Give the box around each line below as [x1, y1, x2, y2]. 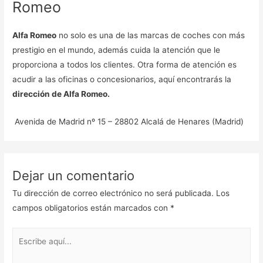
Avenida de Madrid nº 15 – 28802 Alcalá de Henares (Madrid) [12, 116, 244, 126]
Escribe [12, 229, 40, 239]
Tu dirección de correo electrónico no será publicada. [12, 188, 214, 198]
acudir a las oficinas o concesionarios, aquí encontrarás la [12, 74, 232, 84]
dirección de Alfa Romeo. [12, 89, 112, 99]
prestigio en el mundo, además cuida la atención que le [12, 45, 221, 55]
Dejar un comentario [12, 168, 135, 184]
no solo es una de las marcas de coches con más [56, 30, 245, 40]
